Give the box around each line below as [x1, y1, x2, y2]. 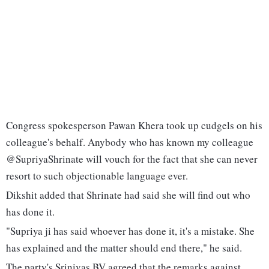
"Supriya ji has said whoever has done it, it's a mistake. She [6, 224, 255, 238]
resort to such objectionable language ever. [6, 169, 188, 183]
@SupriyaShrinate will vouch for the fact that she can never [6, 152, 258, 166]
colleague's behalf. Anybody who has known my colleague [6, 135, 253, 150]
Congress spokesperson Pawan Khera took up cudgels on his [6, 118, 262, 133]
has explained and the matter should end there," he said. [6, 241, 242, 255]
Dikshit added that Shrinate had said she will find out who [6, 188, 250, 202]
